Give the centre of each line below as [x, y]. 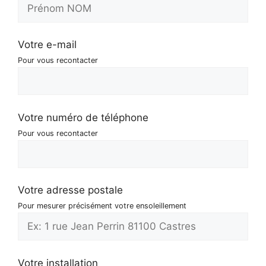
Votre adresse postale [70, 190]
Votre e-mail [47, 45]
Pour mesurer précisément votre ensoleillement [102, 206]
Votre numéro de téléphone [83, 117]
